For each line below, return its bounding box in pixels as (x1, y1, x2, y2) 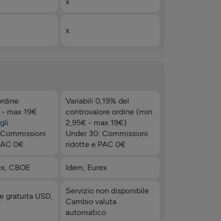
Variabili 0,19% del (65, 96, 129, 106)
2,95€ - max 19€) (65, 117, 127, 127)
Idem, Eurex (65, 162, 107, 172)
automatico (65, 207, 106, 217)
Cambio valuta (65, 196, 116, 206)
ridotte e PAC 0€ (65, 139, 126, 149)
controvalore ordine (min (65, 107, 152, 116)
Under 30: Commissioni (65, 128, 148, 138)
